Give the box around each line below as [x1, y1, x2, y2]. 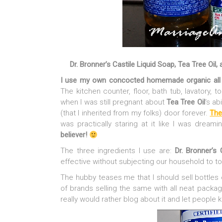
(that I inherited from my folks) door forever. [60, 109, 210, 118]
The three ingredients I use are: [60, 146, 175, 156]
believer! [60, 130, 87, 140]
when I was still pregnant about [60, 98, 167, 107]
